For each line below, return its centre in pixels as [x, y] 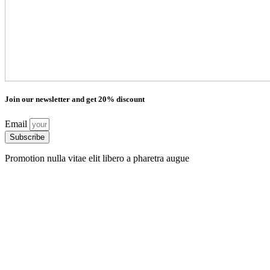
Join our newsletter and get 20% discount [75, 99]
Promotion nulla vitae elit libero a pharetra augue [97, 158]
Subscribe [27, 137]
